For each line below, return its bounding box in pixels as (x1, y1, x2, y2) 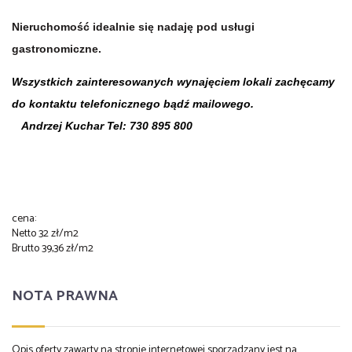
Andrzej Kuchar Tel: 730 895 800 (12, 119, 192, 132)
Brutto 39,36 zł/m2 (12, 239, 93, 258)
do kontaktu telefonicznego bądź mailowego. (12, 97, 254, 110)
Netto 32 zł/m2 (12, 224, 79, 243)
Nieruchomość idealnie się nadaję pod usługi (12, 20, 255, 33)
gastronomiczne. (12, 42, 101, 55)
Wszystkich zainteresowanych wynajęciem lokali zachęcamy (12, 75, 335, 88)
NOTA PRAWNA (12, 284, 118, 309)
